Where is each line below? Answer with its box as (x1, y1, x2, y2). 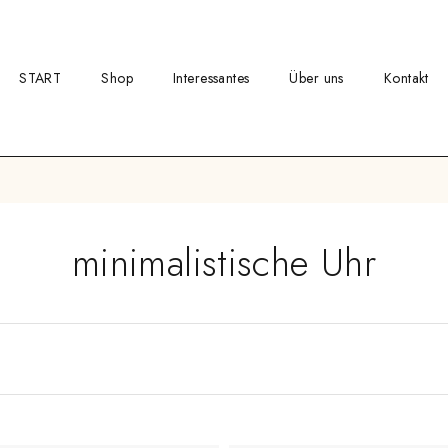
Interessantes (173, 67, 250, 88)
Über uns (289, 67, 344, 88)
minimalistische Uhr (71, 235, 377, 290)
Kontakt (383, 67, 429, 88)
